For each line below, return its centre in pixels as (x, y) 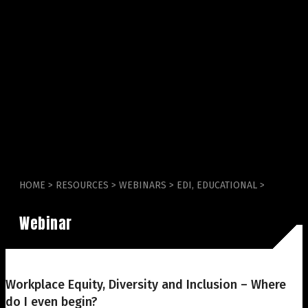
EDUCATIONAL (227, 185)
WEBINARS (143, 185)
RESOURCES (82, 185)
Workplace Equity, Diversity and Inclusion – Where (146, 284)
